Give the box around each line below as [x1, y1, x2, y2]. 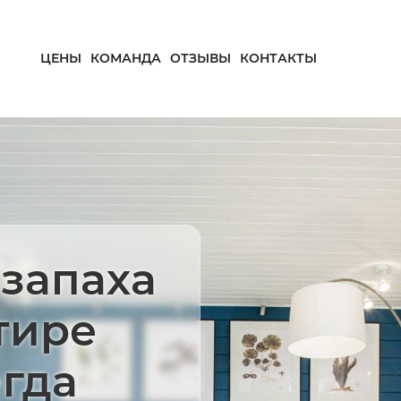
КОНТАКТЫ [239, 50, 317, 67]
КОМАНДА [90, 50, 161, 67]
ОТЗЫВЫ [169, 50, 231, 67]
